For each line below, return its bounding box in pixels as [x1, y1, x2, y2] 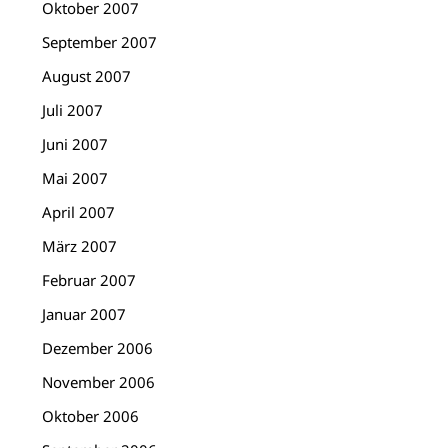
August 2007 [42, 66, 132, 87]
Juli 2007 [42, 100, 104, 121]
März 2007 [42, 236, 118, 257]
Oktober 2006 [42, 406, 140, 427]
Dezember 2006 [42, 338, 154, 359]
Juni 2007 [42, 134, 109, 155]
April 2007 [42, 202, 116, 223]
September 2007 [42, 32, 158, 53]
